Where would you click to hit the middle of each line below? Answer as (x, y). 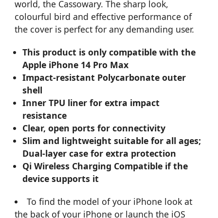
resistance (45, 115)
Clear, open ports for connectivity (94, 128)
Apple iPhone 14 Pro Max (76, 64)
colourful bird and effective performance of (103, 16)
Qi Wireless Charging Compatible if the (105, 166)
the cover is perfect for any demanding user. (104, 29)
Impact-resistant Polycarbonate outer (104, 77)
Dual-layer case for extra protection (100, 153)
